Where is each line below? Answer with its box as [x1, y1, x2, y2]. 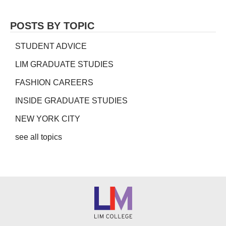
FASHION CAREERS [15, 78, 93, 87]
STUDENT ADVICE [15, 42, 87, 51]
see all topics [15, 133, 62, 142]
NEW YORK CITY [15, 115, 80, 124]
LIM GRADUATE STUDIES [15, 60, 114, 69]
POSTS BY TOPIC [10, 20, 94, 32]
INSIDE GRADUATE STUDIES [15, 96, 128, 105]
